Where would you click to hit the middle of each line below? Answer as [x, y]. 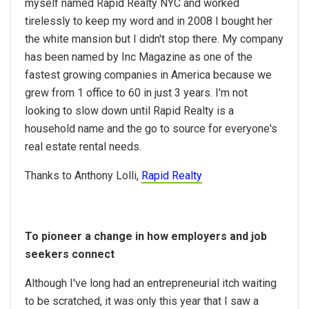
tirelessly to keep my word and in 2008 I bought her [149, 21]
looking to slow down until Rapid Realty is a [129, 111]
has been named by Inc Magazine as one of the [139, 57]
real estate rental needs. [83, 147]
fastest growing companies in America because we [148, 75]
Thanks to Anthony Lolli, [83, 176]
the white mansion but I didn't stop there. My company [154, 39]
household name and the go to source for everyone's [151, 129]
